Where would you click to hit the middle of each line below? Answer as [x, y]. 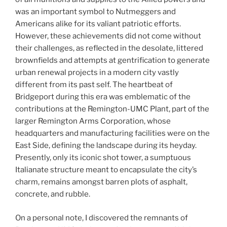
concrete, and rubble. [53, 194]
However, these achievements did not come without [108, 36]
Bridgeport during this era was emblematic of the [103, 97]
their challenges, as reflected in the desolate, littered [109, 48]
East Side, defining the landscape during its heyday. [106, 146]
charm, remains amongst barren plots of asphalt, [101, 182]
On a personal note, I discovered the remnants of [102, 218]
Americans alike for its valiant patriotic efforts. [98, 24]
